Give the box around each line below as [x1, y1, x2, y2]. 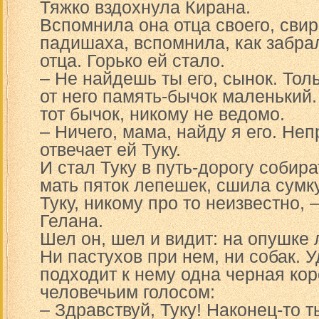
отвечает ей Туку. [40, 140, 181, 159]
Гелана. [40, 211, 103, 231]
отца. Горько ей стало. [40, 51, 225, 70]
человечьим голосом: [40, 282, 215, 302]
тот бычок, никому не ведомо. [40, 104, 285, 124]
